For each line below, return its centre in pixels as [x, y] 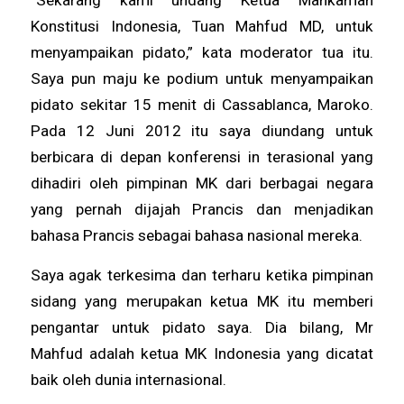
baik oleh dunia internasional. [128, 379]
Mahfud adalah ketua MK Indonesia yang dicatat [202, 353]
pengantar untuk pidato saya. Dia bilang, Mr [202, 327]
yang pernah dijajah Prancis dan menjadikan [202, 209]
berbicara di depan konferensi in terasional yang [202, 156]
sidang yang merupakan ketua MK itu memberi [202, 301]
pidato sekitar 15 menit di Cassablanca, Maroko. [202, 104]
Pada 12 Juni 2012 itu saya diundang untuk [202, 130]
